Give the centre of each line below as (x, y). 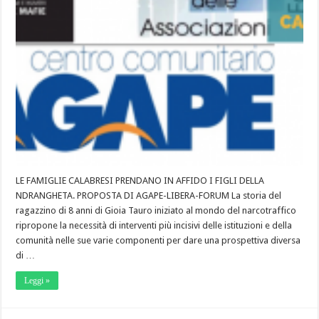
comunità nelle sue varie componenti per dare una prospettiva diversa (158, 241)
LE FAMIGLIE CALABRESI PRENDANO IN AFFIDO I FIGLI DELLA (140, 181)
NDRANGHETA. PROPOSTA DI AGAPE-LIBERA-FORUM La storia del (149, 196)
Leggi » (37, 281)
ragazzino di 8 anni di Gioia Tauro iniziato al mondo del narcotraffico (156, 211)
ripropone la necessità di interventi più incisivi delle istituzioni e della (154, 226)
